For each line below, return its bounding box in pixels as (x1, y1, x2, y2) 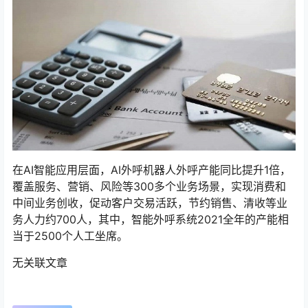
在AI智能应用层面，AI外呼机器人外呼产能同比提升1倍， (12, 162, 291, 177)
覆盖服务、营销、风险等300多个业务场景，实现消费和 (12, 179, 286, 193)
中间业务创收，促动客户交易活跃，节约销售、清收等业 (12, 195, 287, 210)
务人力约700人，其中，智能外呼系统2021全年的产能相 (12, 212, 289, 226)
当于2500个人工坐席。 (12, 228, 128, 243)
